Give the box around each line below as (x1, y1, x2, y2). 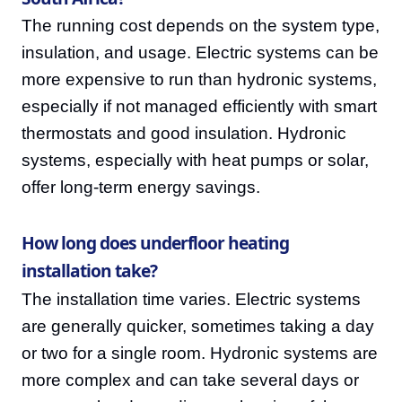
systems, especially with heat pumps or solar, (22, 151, 369, 170)
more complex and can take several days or (22, 371, 359, 390)
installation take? (22, 258, 157, 284)
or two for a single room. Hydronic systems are (22, 344, 378, 363)
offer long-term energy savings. (22, 178, 260, 197)
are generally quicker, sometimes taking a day (22, 317, 374, 336)
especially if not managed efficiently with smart (22, 97, 377, 117)
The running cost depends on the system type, (22, 16, 380, 36)
